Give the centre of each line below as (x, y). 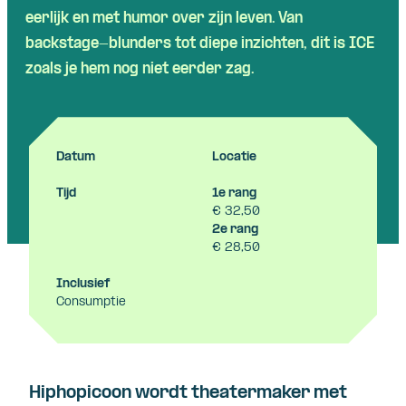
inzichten (272, 44)
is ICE (352, 44)
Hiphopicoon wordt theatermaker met (188, 394)
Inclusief (83, 285)
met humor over (149, 19)
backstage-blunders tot (112, 44)
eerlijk (47, 19)
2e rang (235, 230)
